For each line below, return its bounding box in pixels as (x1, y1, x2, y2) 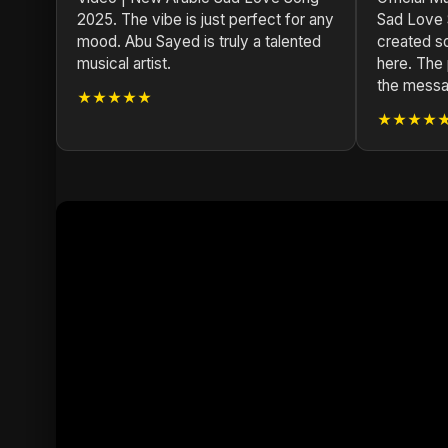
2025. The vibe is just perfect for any (77, 10, 334, 29)
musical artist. (77, 54, 171, 73)
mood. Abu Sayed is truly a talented (77, 32, 321, 51)
